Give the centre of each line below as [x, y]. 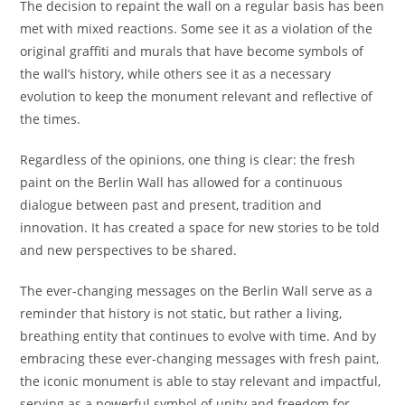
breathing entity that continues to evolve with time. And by [198, 336]
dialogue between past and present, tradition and [171, 205]
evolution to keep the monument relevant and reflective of [197, 96]
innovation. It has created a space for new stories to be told [200, 227]
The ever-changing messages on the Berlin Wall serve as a [197, 291]
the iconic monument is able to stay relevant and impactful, [201, 381]
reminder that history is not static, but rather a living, [181, 313]
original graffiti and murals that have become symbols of [192, 51]
